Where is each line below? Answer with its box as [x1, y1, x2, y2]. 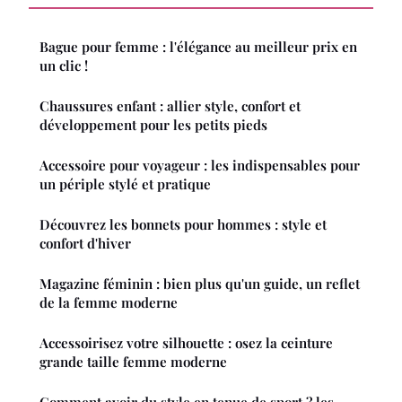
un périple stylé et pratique [39, 174, 211, 193]
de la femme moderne [39, 293, 178, 311]
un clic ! [39, 56, 88, 74]
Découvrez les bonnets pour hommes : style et [39, 214, 327, 233]
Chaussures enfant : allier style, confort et [39, 96, 301, 115]
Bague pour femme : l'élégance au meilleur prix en [39, 37, 357, 56]
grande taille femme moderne [39, 352, 227, 371]
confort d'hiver [39, 233, 131, 252]
